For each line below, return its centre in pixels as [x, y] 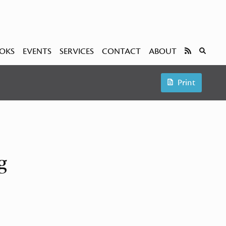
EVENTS [37, 51]
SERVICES [77, 51]
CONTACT [122, 51]
